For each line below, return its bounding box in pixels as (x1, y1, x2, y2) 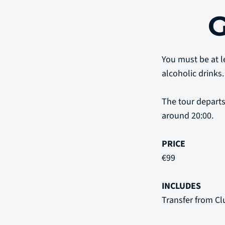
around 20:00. (162, 109, 213, 122)
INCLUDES (162, 179, 201, 192)
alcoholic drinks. (162, 67, 224, 80)
